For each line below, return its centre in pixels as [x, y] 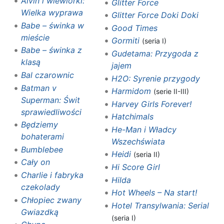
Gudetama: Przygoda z [155, 53]
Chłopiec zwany [51, 200]
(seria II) [146, 154]
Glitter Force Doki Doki [155, 15]
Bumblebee [42, 149]
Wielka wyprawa [52, 13]
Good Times [134, 28]
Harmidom [131, 91]
